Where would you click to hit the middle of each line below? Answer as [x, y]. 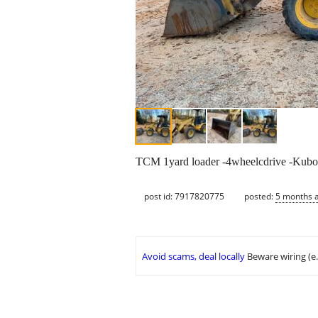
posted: [260, 196]
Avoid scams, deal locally [193, 257]
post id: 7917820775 [184, 196]
